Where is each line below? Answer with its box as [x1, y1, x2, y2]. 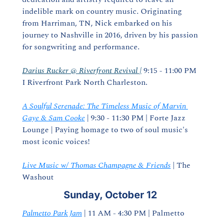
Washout [22, 171, 54, 183]
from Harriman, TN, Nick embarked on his [22, 17, 172, 29]
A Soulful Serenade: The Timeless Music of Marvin [22, 100, 186, 112]
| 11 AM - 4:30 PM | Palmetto [82, 207, 184, 219]
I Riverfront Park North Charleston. [22, 76, 147, 88]
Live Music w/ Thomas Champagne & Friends [22, 159, 171, 171]
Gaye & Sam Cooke [22, 112, 85, 124]
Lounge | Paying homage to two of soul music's [22, 124, 188, 136]
